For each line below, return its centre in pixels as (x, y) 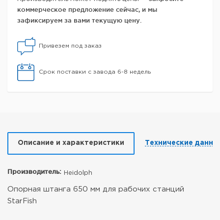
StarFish (22, 201)
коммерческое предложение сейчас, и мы (87, 9)
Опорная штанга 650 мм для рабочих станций (96, 189)
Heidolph (78, 173)
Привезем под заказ (70, 46)
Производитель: (34, 171)
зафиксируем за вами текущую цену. (79, 20)
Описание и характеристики (71, 143)
